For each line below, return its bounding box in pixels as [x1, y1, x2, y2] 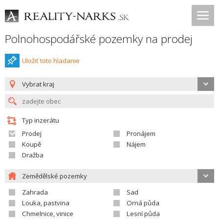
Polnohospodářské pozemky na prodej [5, 31, 193, 46]
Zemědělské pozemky [22, 172, 87, 180]
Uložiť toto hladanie [22, 56, 80, 65]
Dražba [22, 151, 44, 159]
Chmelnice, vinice [22, 209, 73, 218]
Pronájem [127, 129, 155, 138]
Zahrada [22, 188, 48, 197]
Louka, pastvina [22, 198, 69, 207]
